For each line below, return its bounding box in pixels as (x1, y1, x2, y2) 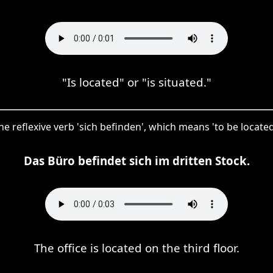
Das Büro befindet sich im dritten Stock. (23, 152, 250, 168)
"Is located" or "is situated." (62, 74, 211, 90)
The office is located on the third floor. (34, 239, 239, 255)
